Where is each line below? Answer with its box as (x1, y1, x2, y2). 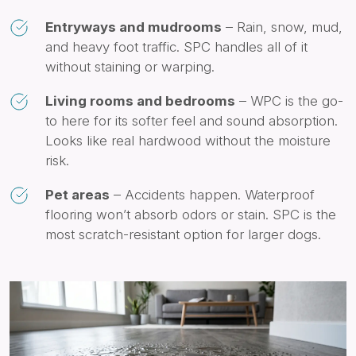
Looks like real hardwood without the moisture (45, 133, 331, 149)
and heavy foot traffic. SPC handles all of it (45, 39, 308, 56)
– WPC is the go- (235, 93, 343, 110)
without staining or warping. (45, 59, 215, 75)
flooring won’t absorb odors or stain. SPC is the (45, 207, 336, 223)
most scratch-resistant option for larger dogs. (45, 226, 321, 243)
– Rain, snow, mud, (222, 19, 342, 36)
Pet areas (45, 187, 110, 203)
